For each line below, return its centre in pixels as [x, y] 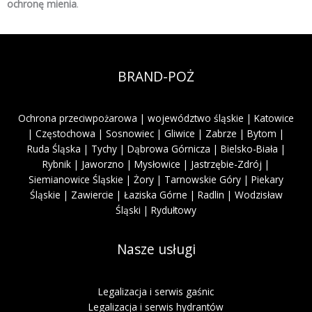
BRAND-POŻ [156, 77]
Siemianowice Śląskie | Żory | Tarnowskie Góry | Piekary [156, 180]
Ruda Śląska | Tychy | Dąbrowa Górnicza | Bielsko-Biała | [156, 149]
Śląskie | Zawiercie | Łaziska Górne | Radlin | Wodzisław [156, 195]
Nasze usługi [156, 250]
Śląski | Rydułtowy [156, 210]
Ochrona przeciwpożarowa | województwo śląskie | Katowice [156, 118]
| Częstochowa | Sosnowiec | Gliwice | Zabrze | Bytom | [156, 134]
